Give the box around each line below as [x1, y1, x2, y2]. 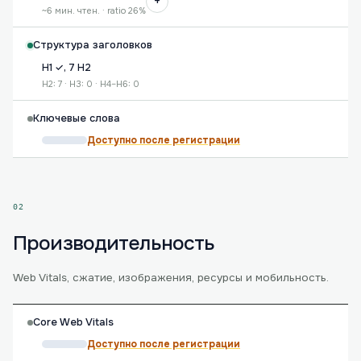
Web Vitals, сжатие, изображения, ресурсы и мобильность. [13, 271, 329, 284]
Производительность [13, 230, 215, 256]
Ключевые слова [33, 112, 120, 125]
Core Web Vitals [33, 316, 114, 329]
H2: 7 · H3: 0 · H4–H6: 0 [42, 78, 139, 89]
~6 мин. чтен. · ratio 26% [42, 5, 146, 16]
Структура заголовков [33, 39, 152, 52]
